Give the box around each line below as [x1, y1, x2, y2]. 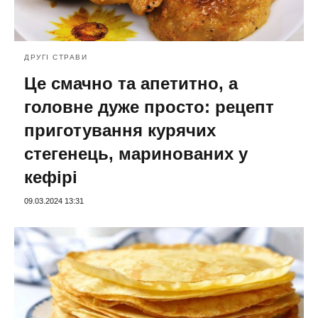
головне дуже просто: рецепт [24, 97, 274, 117]
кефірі [24, 168, 77, 187]
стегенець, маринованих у [24, 144, 248, 164]
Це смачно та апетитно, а [24, 74, 238, 94]
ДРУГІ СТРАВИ [24, 53, 87, 62]
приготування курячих [24, 121, 216, 141]
